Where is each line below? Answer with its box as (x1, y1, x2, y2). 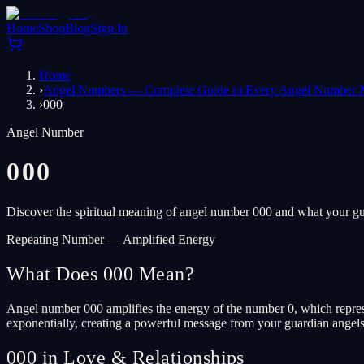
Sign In (90, 21, 128, 35)
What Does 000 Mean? (6, 262, 195, 284)
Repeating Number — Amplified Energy (6, 232, 215, 246)
